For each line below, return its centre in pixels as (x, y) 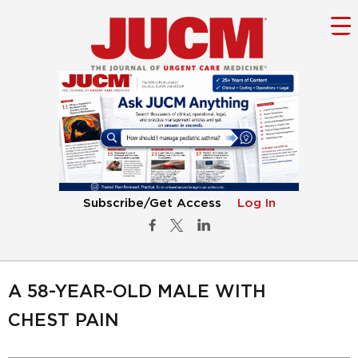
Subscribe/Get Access (152, 204)
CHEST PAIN (64, 321)
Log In (256, 204)
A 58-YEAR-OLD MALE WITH (137, 292)
